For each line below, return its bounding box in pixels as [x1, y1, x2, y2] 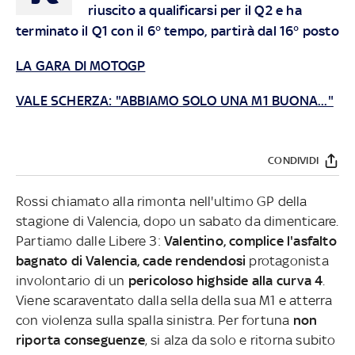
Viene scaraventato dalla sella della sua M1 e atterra [16, 292, 333, 308]
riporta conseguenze [16, 331, 145, 348]
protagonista [246, 252, 329, 269]
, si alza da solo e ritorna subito [144, 331, 336, 348]
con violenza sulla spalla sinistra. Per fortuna [16, 311, 293, 328]
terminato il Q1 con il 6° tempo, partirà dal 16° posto [16, 22, 339, 39]
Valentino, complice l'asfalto [164, 232, 337, 249]
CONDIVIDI [268, 155, 319, 167]
